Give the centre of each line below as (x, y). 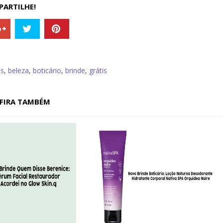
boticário (47, 71)
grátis (98, 71)
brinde (75, 71)
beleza (18, 71)
